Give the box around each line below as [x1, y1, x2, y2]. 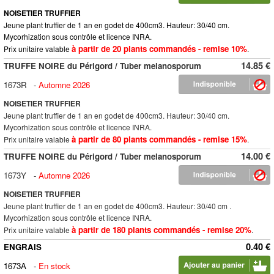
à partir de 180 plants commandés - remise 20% [72, 224, 251, 235]
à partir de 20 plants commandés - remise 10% [72, 43, 247, 54]
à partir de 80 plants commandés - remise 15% [72, 133, 247, 145]
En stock [39, 260, 70, 272]
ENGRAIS [4, 241, 42, 253]
